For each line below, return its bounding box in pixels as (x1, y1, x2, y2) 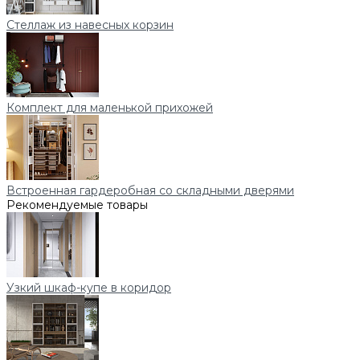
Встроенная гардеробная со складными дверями (6, 183, 294, 198)
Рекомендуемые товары (6, 198, 148, 213)
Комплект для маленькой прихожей (6, 100, 213, 116)
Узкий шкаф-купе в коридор (6, 280, 171, 296)
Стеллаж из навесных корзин (6, 18, 174, 33)
